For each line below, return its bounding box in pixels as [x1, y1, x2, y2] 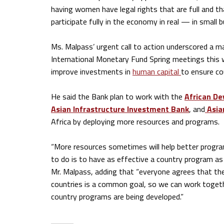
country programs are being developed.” [51, 190, 183, 202]
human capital [132, 65, 181, 77]
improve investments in [51, 65, 132, 77]
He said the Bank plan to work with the [51, 90, 184, 102]
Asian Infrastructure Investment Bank [51, 103, 189, 115]
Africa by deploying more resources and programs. [51, 115, 219, 127]
